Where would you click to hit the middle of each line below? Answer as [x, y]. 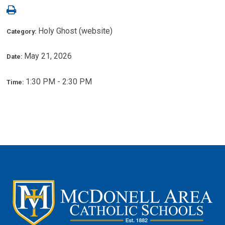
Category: [23, 31]
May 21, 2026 [48, 56]
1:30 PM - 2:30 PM [59, 81]
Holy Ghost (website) [76, 31]
